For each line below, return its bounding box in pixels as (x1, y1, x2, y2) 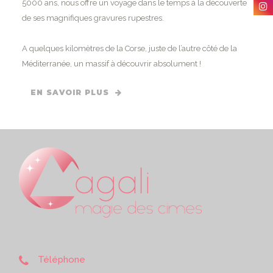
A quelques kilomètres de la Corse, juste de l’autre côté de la (21, 43, 237, 53)
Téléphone (38, 254, 86, 265)
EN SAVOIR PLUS (30, 87, 109, 97)
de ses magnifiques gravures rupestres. (21, 13, 164, 23)
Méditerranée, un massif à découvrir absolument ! (21, 58, 201, 68)
